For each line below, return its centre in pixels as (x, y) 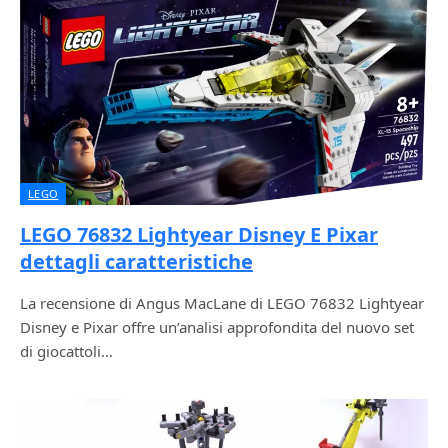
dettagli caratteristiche (136, 261)
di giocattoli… (66, 351)
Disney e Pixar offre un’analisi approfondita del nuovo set (217, 327)
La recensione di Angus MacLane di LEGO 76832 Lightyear (222, 303)
